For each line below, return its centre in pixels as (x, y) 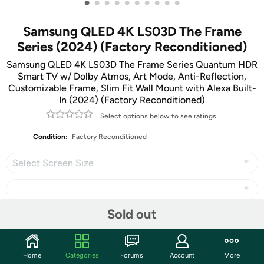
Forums (132, 255)
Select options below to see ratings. (159, 116)
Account (182, 255)
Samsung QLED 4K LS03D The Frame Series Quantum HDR (132, 65)
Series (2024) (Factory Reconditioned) (132, 47)
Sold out (132, 214)
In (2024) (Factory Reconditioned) (132, 100)
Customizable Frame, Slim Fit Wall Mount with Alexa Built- (132, 88)
